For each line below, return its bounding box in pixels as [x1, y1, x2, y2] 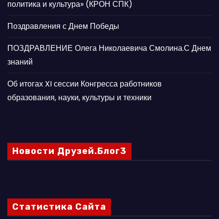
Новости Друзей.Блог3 [12, 146, 127, 157]
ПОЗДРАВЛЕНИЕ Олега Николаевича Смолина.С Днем [7, 43, 211, 54]
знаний [7, 56, 33, 68]
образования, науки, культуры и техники [7, 92, 152, 104]
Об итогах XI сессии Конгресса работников [7, 78, 162, 90]
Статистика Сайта [12, 201, 106, 213]
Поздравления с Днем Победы [7, 21, 119, 32]
